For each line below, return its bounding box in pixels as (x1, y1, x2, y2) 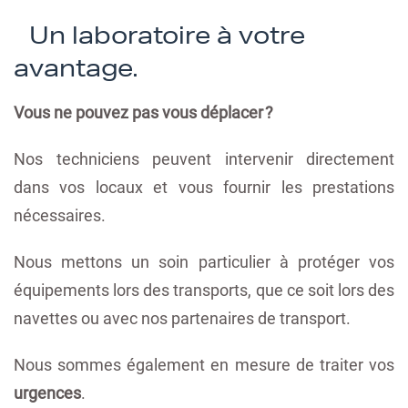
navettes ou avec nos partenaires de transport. (14, 307, 351, 329)
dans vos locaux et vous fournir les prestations (14, 176, 394, 198)
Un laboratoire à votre (23, 21, 306, 49)
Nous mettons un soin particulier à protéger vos (14, 250, 394, 272)
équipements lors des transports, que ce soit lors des (14, 279, 394, 301)
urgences (14, 382, 81, 403)
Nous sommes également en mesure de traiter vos (14, 353, 394, 375)
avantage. (14, 54, 138, 82)
